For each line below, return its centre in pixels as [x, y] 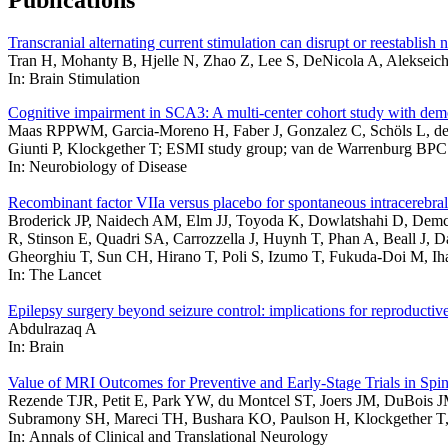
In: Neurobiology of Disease [97, 167]
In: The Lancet [54, 275]
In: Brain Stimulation [74, 79]
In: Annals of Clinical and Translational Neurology [168, 437]
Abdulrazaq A [52, 329]
